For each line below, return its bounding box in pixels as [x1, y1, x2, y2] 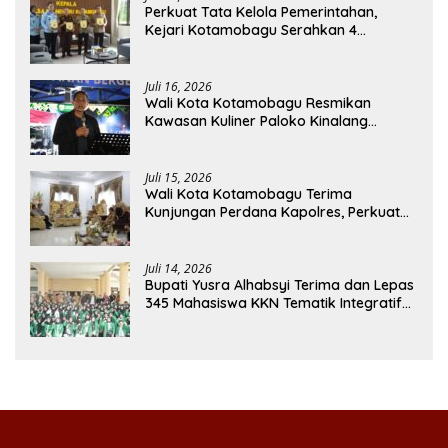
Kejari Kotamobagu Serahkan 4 [145, 21, 357, 40]
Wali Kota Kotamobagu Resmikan [145, 94, 371, 113]
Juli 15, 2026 [145, 169, 212, 187]
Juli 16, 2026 [145, 78, 212, 96]
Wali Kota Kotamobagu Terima [145, 185, 352, 204]
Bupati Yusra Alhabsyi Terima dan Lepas [145, 276, 414, 295]
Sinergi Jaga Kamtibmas [145, 221, 310, 240]
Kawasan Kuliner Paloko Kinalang [145, 112, 368, 131]
